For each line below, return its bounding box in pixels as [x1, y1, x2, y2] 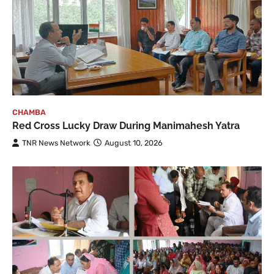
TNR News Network [22, 138, 91, 148]
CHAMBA [12, 108, 46, 117]
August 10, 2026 [105, 138, 163, 148]
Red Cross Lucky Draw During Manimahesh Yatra [12, 120, 240, 132]
